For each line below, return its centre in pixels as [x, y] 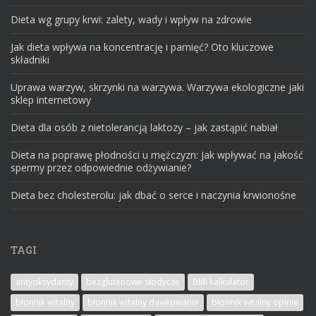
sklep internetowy [51, 99]
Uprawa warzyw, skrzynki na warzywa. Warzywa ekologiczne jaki [157, 87]
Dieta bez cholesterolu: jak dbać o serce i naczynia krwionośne [153, 195]
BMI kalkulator [221, 281]
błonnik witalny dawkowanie [143, 302]
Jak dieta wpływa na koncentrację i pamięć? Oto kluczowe [142, 47]
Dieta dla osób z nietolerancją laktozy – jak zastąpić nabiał [144, 127]
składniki [30, 59]
